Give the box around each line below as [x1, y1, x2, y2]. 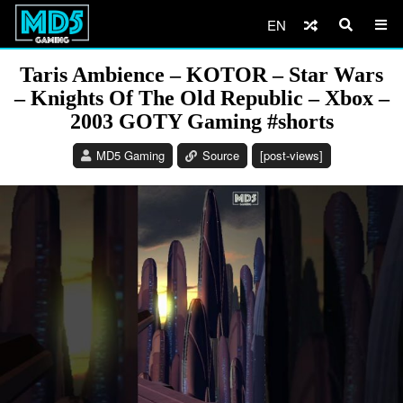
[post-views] [259, 147, 323, 164]
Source [201, 147, 239, 164]
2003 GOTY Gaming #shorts [69, 110, 334, 133]
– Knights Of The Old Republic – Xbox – [13, 86, 390, 110]
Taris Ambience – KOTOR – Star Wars [20, 63, 383, 86]
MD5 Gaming [95, 147, 165, 164]
